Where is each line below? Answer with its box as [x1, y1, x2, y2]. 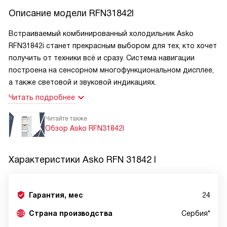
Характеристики [9, 155, 83, 165]
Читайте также [45, 115, 87, 122]
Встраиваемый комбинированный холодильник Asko [9, 29, 194, 37]
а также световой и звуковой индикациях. [9, 78, 156, 86]
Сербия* [181, 209, 210, 217]
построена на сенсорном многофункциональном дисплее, [9, 66, 214, 74]
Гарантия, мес [29, 191, 83, 199]
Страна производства [29, 209, 112, 217]
